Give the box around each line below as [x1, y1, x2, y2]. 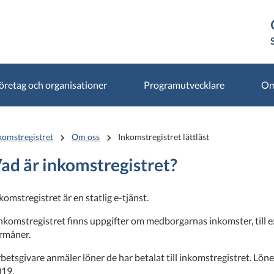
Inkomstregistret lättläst [118, 131, 209, 142]
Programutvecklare [144, 79, 224, 91]
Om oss [72, 131, 100, 142]
